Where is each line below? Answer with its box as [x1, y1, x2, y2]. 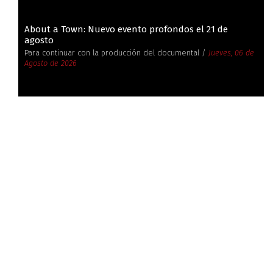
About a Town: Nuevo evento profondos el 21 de [24, 24, 228, 35]
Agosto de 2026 [24, 58, 77, 68]
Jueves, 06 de [208, 48, 254, 58]
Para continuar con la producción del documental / [24, 48, 208, 58]
